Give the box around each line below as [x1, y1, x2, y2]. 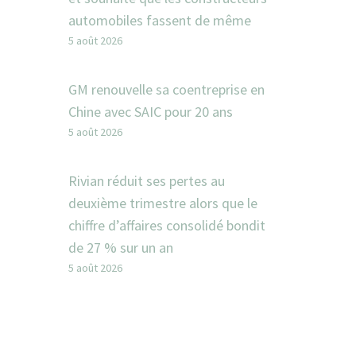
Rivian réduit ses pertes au [68, 172, 225, 190]
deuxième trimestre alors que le [68, 194, 257, 212]
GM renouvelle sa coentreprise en [68, 80, 265, 99]
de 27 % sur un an [68, 238, 173, 257]
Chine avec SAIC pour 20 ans [68, 103, 233, 121]
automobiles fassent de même [68, 11, 251, 29]
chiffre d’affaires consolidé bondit [68, 216, 265, 234]
